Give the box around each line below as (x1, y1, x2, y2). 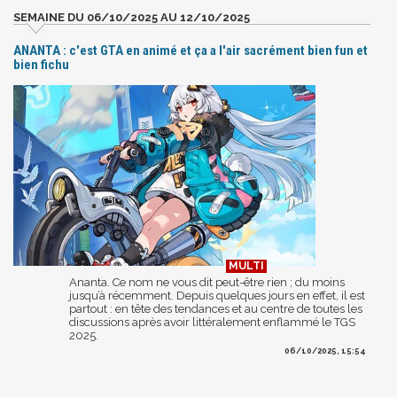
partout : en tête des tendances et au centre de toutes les (69, 301, 362, 315)
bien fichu (13, 56, 69, 73)
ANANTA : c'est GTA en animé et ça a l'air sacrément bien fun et (13, 42, 368, 58)
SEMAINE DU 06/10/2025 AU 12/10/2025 (13, 10, 250, 24)
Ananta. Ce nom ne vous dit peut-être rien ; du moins (69, 275, 345, 289)
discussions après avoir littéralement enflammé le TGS (69, 315, 355, 329)
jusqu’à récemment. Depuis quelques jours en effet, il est (69, 288, 365, 302)
